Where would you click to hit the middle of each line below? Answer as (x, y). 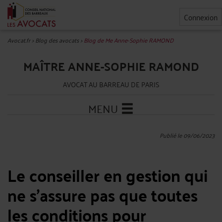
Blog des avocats (57, 40)
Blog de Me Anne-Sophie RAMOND (129, 40)
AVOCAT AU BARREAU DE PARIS (111, 84)
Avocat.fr (19, 40)
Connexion (201, 17)
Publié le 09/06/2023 (187, 135)
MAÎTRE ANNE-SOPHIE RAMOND (111, 66)
